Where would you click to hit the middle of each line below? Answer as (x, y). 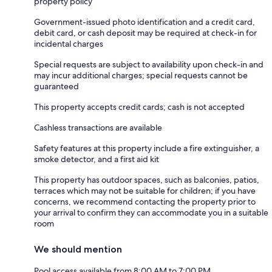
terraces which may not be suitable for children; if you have (145, 191)
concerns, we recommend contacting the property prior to (145, 202)
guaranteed (56, 87)
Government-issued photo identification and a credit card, (144, 22)
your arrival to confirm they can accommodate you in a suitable (151, 213)
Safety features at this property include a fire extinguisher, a (147, 148)
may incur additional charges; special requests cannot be (141, 76)
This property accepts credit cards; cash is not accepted (139, 107)
